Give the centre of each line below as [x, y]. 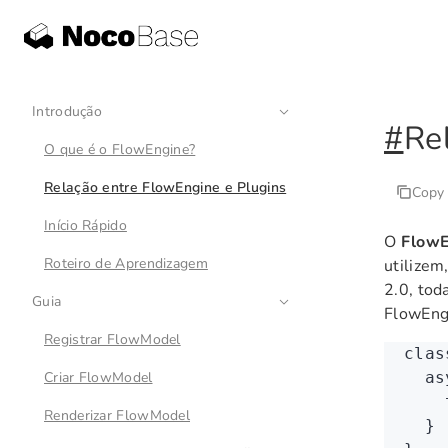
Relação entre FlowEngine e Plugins [165, 187]
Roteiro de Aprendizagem [126, 263]
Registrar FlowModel [112, 339]
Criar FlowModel [98, 377]
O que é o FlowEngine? [120, 149]
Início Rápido [85, 225]
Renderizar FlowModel [117, 415]
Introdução [67, 111]
